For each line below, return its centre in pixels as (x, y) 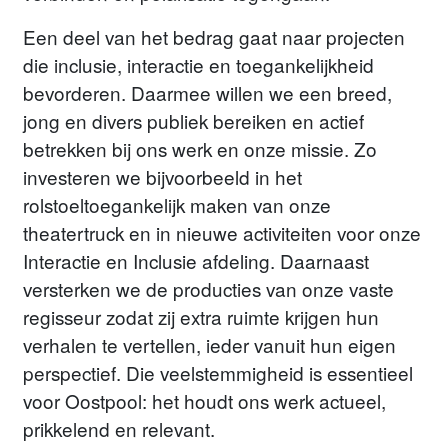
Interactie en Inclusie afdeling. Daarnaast (196, 260)
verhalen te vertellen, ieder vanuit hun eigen (210, 344)
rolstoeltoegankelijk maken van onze (177, 204)
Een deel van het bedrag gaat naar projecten (214, 36)
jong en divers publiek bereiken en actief (194, 120)
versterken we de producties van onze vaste (209, 288)
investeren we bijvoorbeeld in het (163, 176)
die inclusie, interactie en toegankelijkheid (199, 64)
